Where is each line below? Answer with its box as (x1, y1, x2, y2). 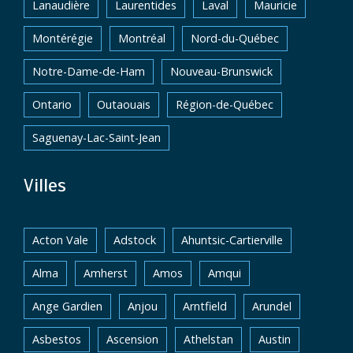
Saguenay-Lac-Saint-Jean (32, 130, 161, 145)
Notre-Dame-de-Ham (32, 64, 145, 79)
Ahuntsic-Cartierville (181, 232, 283, 247)
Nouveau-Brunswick (170, 64, 273, 79)
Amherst (84, 266, 128, 281)
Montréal (118, 31, 165, 46)
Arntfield (183, 299, 227, 314)
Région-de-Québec (176, 97, 273, 112)
